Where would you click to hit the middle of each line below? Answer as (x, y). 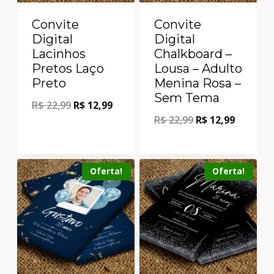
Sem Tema (187, 98)
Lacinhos (59, 54)
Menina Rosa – (198, 83)
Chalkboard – (193, 54)
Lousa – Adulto (198, 68)
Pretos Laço (68, 68)
